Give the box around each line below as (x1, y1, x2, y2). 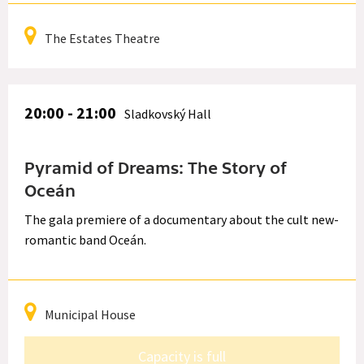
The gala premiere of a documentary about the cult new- (24, 210, 339, 227)
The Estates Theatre (45, 29, 160, 46)
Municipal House (45, 305, 136, 323)
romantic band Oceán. (24, 231, 146, 248)
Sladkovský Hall (124, 105, 211, 122)
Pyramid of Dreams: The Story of (24, 158, 287, 179)
